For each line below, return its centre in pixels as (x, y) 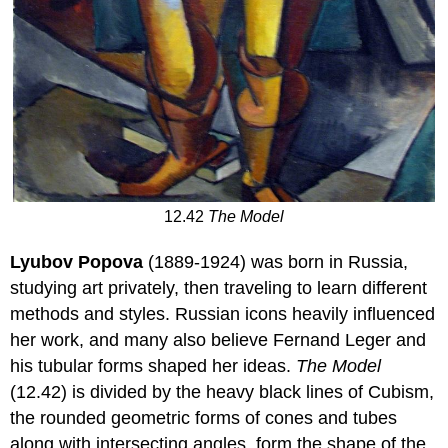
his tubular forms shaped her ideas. (153, 366)
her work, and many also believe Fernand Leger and (218, 340)
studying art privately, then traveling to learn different (219, 288)
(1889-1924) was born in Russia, (276, 262)
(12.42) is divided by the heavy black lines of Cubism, (222, 392)
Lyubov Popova (77, 262)
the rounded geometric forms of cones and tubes (204, 418)
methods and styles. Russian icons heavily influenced (223, 314)
